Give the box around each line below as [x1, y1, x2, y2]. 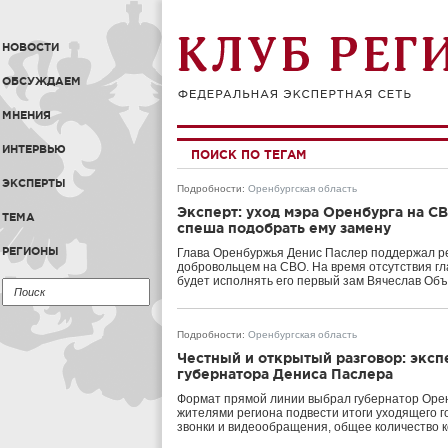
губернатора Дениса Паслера [177, 366, 393, 382]
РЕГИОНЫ [2, 245, 59, 257]
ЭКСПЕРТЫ [2, 177, 66, 189]
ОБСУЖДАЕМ [2, 75, 81, 87]
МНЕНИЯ [2, 109, 51, 121]
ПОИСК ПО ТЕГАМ [191, 148, 306, 161]
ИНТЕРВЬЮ [2, 143, 66, 155]
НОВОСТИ [2, 41, 59, 53]
